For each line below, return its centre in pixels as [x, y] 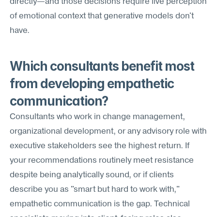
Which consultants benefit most [102, 66]
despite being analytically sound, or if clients [92, 175]
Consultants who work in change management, [97, 117]
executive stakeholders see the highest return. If [100, 146]
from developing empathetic [92, 84]
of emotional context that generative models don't [102, 16]
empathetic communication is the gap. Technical [100, 204]
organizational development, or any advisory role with [108, 132]
